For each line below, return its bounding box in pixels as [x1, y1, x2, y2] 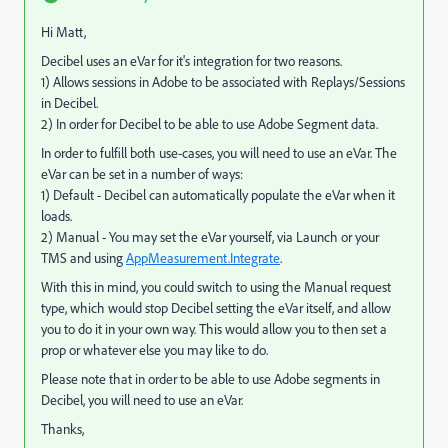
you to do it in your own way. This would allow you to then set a [41, 320, 387, 338]
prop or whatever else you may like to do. [41, 341, 268, 359]
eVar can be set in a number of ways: [41, 165, 243, 183]
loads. [41, 207, 72, 225]
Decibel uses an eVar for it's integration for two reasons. [41, 52, 342, 70]
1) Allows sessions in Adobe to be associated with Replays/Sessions [41, 73, 405, 91]
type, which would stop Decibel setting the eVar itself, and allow [41, 299, 391, 317]
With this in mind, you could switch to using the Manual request [41, 278, 391, 296]
